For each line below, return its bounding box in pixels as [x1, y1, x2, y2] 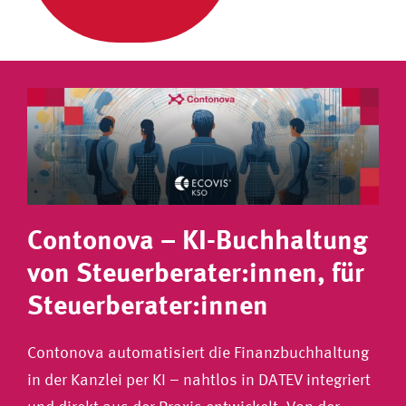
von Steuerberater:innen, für [26, 256, 364, 288]
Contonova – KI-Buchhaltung [26, 223, 368, 256]
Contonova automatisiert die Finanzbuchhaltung [26, 343, 369, 362]
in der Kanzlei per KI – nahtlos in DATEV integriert [26, 370, 371, 390]
